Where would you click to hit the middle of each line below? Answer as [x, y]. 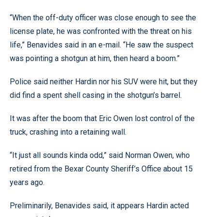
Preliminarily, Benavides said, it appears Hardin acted [99, 206]
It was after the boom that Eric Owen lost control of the [102, 118]
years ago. [27, 182]
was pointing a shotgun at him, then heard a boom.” [95, 58]
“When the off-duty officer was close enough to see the [103, 18]
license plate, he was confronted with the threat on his [101, 31]
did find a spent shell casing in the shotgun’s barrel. [96, 95]
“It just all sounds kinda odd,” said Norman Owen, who [100, 155]
